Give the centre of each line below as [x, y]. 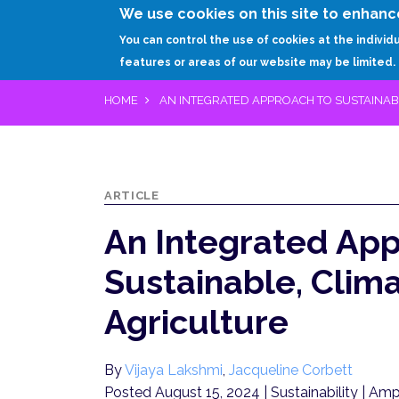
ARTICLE [132, 195]
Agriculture [196, 322]
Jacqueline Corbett [291, 370]
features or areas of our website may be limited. [258, 62]
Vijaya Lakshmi [174, 370]
